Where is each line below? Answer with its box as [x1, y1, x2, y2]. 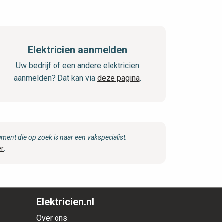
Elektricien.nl [36, 196, 94, 208]
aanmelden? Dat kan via [13, 73, 97, 83]
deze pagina [97, 73, 140, 83]
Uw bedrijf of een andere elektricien [15, 61, 139, 71]
